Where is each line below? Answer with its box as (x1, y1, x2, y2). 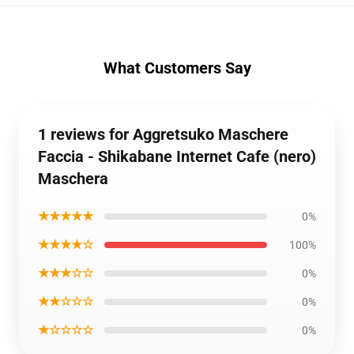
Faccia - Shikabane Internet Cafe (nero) (38, 147, 316, 166)
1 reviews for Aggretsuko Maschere (38, 125, 288, 144)
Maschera (38, 169, 108, 188)
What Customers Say (103, 58, 251, 77)
